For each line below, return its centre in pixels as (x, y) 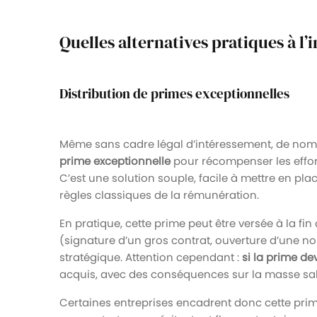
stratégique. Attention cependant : (151, 257)
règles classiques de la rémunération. (159, 195)
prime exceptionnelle (115, 161)
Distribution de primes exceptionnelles (174, 93)
